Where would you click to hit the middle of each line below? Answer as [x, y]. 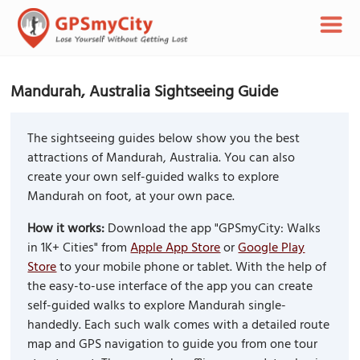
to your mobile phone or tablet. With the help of [192, 268]
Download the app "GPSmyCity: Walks [213, 229]
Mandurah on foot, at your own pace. [131, 197]
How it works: [66, 229]
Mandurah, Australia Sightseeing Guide [145, 92]
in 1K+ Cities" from [79, 249]
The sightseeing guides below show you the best [164, 139]
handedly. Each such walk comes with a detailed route [179, 326]
